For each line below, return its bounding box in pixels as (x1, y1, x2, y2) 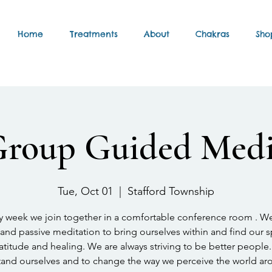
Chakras (195, 29, 229, 39)
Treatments (69, 29, 118, 39)
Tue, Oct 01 (58, 185, 113, 198)
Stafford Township (127, 185, 214, 198)
